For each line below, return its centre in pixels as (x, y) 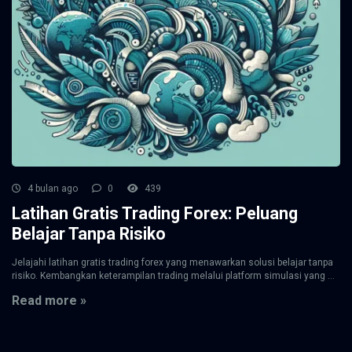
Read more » (49, 301)
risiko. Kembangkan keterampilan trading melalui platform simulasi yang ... (173, 276)
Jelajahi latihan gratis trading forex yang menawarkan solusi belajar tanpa (172, 262)
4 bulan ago (51, 189)
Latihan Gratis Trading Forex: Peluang (155, 213)
